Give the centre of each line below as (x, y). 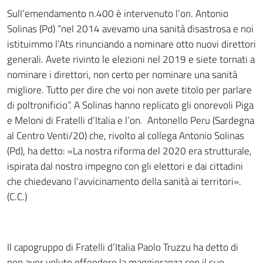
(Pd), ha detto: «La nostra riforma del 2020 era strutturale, (129, 151)
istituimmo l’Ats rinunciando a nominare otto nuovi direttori (131, 44)
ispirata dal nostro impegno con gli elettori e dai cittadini (125, 166)
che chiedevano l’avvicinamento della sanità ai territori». (124, 181)
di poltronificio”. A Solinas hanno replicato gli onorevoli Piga (130, 105)
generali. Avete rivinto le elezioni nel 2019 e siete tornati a (131, 59)
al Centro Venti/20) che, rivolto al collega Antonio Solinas (126, 136)
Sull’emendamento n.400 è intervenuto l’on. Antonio (118, 14)
